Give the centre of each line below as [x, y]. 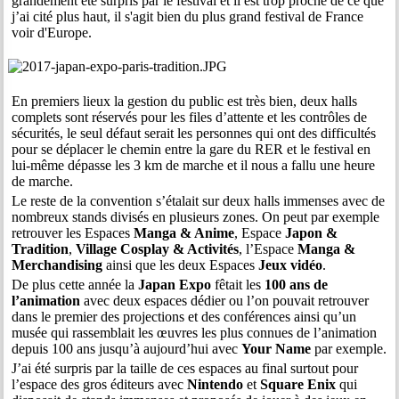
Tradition [41, 248]
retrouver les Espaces [73, 232]
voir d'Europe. [52, 32]
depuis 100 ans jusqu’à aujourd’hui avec [127, 349]
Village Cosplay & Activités [158, 248]
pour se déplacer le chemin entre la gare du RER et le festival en [191, 149]
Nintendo [216, 385]
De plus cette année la [75, 285]
